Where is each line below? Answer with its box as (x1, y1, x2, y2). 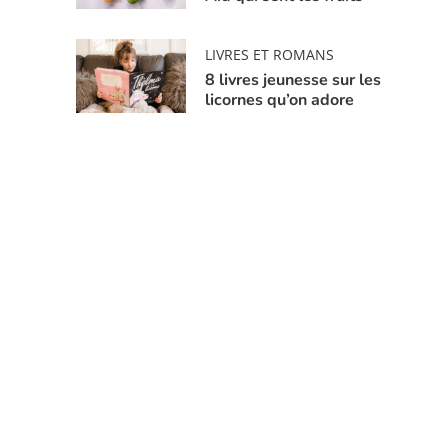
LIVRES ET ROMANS (205, 44, 335, 64)
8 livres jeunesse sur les (205, 68, 382, 91)
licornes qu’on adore (205, 88, 355, 111)
